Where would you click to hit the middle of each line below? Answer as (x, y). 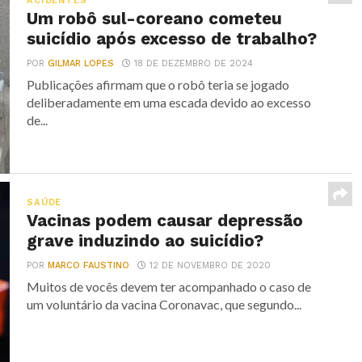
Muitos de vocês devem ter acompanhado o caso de (169, 286)
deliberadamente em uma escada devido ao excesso (169, 102)
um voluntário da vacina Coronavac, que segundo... (164, 304)
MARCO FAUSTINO (89, 265)
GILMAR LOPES (81, 63)
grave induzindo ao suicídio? (145, 241)
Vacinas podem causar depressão (165, 221)
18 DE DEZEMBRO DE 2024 (194, 63)
